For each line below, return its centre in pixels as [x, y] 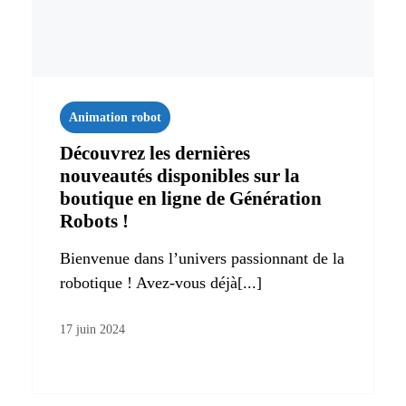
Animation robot [115, 117]
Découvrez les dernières [155, 153]
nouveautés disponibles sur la [180, 175]
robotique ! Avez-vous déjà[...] [161, 282]
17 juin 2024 [92, 329]
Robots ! [94, 221]
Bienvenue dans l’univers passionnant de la [202, 258]
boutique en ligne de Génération [191, 198]
